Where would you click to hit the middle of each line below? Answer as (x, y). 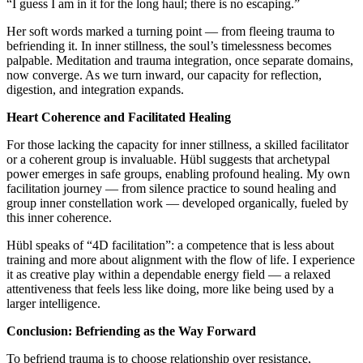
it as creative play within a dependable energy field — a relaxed (169, 275)
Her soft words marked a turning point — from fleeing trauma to (171, 32)
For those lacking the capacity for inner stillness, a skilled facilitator (177, 145)
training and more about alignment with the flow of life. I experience (181, 260)
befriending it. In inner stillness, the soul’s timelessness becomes (169, 46)
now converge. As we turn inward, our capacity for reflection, (164, 75)
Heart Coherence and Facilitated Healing (119, 117)
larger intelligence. (53, 304)
